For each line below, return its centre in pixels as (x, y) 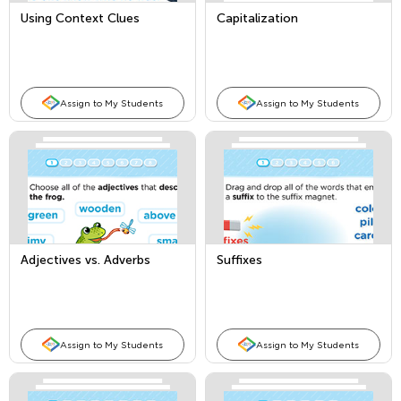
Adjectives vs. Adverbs (85, 260)
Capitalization (257, 18)
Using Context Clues (80, 18)
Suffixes (239, 260)
